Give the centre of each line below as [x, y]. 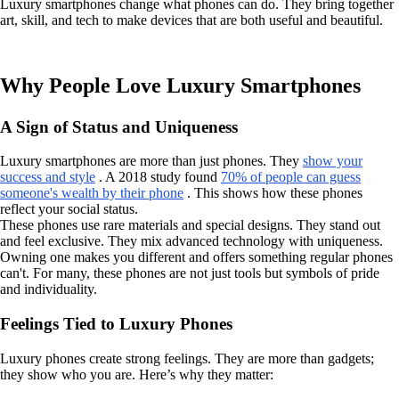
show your [333, 161]
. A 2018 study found [158, 177]
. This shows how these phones [273, 193]
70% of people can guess [291, 177]
